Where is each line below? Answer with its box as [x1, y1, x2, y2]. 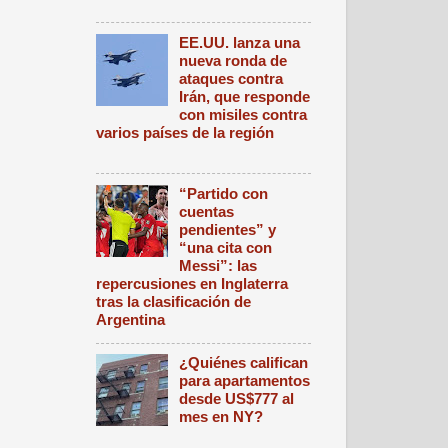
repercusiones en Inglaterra [96, 274, 288, 292]
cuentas [179, 202, 235, 220]
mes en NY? [179, 408, 264, 426]
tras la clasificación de [96, 292, 251, 310]
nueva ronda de [179, 51, 288, 69]
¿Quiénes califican [179, 354, 309, 372]
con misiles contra [179, 105, 308, 123]
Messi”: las [179, 256, 258, 274]
